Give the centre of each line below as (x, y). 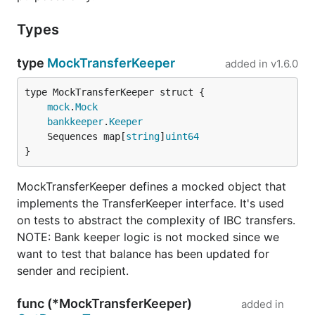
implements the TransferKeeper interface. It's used (150, 203)
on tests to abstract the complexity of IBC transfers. (156, 220)
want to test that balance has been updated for (143, 254)
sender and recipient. (73, 271)
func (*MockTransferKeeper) (104, 303)
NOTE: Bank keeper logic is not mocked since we (148, 237)
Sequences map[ (86, 136)
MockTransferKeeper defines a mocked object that (152, 186)
